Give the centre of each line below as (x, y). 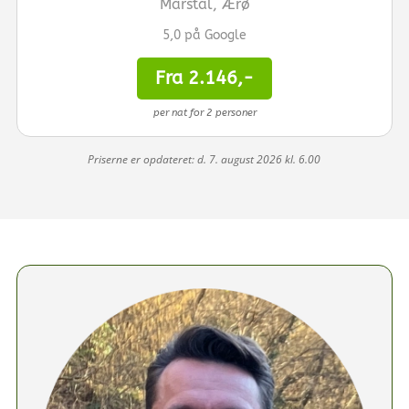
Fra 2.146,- (204, 78)
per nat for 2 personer (204, 112)
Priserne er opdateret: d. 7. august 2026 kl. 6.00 (204, 159)
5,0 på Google (204, 35)
